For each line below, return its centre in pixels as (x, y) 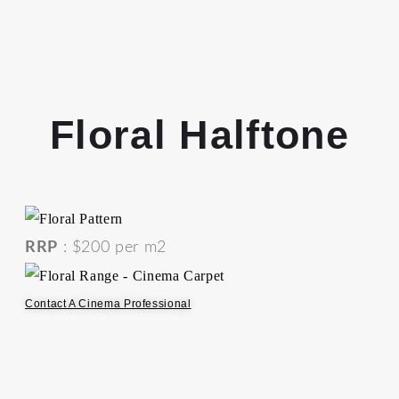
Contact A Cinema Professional (108, 303)
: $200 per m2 (112, 247)
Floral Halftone (199, 134)
